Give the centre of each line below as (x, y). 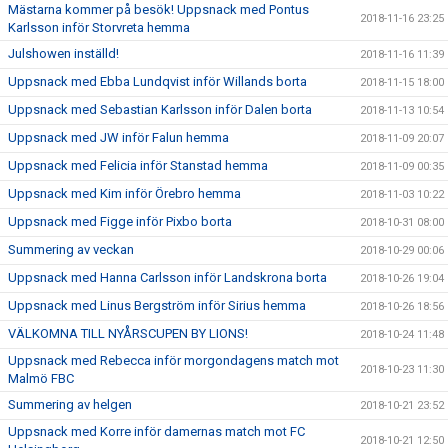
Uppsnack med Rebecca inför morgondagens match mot (173, 360)
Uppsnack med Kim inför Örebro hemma (124, 193)
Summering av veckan (71, 249)
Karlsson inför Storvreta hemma (99, 27)
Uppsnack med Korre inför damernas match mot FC (156, 431)
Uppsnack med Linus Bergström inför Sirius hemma (157, 305)
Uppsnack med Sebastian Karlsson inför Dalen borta (160, 109)
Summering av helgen (70, 404)
